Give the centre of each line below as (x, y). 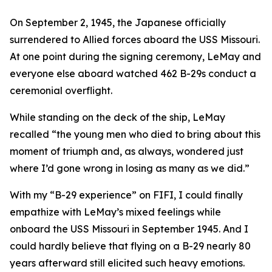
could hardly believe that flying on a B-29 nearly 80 (130, 246)
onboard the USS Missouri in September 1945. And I (129, 229)
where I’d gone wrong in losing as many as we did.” (130, 168)
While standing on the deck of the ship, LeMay (117, 117)
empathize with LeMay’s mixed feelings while (115, 212)
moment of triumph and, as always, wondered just (127, 151)
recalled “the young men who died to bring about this (135, 134)
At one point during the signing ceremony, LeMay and (135, 56)
